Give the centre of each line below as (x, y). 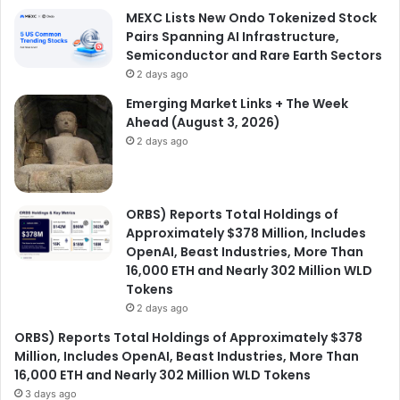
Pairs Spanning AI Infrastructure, (233, 36)
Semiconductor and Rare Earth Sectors (254, 55)
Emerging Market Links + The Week (237, 103)
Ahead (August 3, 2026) (203, 122)
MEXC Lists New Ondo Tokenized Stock (251, 17)
